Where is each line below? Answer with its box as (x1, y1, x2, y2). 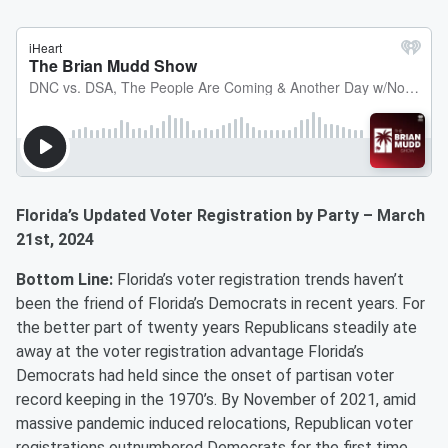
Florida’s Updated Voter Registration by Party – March (16, 206, 425, 225)
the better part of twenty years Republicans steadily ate (16, 318, 417, 337)
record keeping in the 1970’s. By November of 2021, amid (16, 390, 416, 409)
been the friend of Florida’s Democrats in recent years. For (16, 294, 425, 313)
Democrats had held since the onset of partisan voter (16, 366, 394, 385)
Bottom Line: (16, 270, 117, 289)
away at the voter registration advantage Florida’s (16, 342, 364, 361)
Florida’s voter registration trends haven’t (117, 270, 404, 289)
